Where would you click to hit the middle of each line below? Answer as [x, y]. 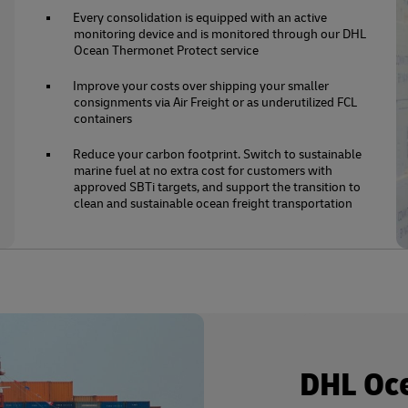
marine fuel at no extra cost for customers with [204, 171]
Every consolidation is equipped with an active [200, 18]
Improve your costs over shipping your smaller [201, 86]
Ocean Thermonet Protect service [167, 51]
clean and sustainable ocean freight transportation [214, 204]
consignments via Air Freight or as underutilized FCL [216, 102]
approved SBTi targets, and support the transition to [218, 187]
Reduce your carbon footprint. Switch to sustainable [218, 154]
